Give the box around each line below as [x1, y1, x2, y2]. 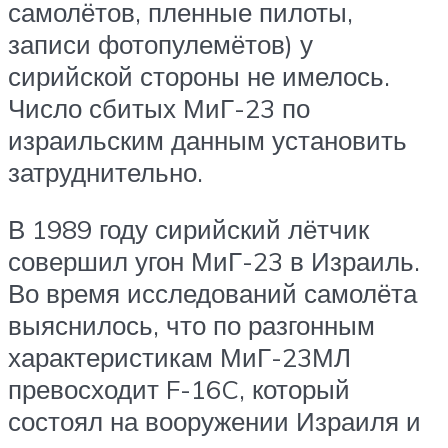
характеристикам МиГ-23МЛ [8, 341, 351, 374]
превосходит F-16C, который [8, 373, 350, 406]
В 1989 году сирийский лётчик [8, 213, 369, 246]
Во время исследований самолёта [8, 277, 417, 310]
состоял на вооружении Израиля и [8, 405, 421, 438]
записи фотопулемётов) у [8, 27, 313, 60]
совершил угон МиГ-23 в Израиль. [8, 245, 420, 278]
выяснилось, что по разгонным [8, 309, 375, 342]
